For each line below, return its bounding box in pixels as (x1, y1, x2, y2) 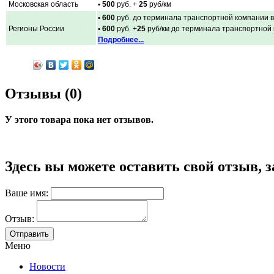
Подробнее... (98, 35, 144, 44)
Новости (29, 261, 65, 272)
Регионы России (7, 24, 64, 33)
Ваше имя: (5, 187, 48, 198)
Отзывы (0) (5, 85, 82, 102)
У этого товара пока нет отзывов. (5, 114, 154, 125)
